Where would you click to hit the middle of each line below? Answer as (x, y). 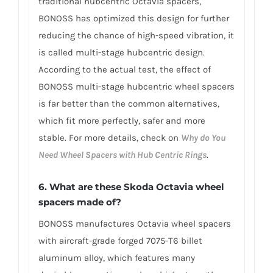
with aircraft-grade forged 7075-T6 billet (120, 240)
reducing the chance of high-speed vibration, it (136, 36)
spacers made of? (80, 202)
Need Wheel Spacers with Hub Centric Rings (122, 155)
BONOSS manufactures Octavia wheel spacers (134, 223)
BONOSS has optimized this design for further (133, 19)
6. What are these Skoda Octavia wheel (131, 186)
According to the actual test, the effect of (124, 70)
